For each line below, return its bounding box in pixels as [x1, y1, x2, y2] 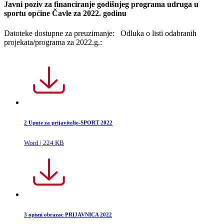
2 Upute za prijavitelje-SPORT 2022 [24, 119, 112, 125]
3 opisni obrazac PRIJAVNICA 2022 [24, 211, 112, 217]
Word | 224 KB [24, 138, 64, 146]
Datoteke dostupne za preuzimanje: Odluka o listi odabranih [4, 28, 196, 37]
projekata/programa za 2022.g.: [4, 37, 102, 46]
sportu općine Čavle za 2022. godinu [4, 9, 126, 18]
